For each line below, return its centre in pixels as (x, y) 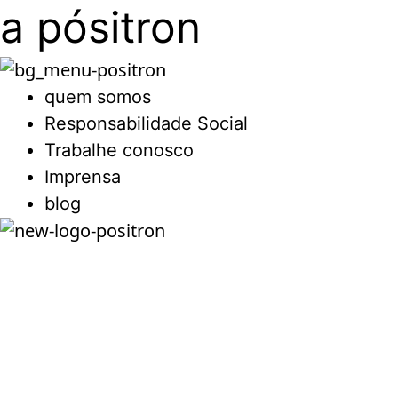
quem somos (98, 96)
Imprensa (83, 176)
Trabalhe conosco (119, 150)
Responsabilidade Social (146, 123)
